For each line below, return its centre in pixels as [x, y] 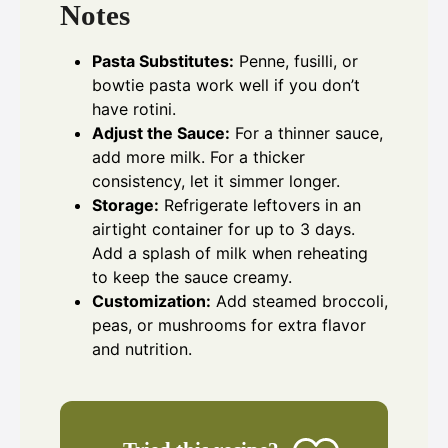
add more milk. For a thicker [198, 156]
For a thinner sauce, [306, 132]
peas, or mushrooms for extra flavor [229, 324]
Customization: [151, 300]
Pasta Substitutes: [163, 60]
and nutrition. [142, 348]
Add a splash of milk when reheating [230, 252]
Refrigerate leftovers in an [260, 204]
